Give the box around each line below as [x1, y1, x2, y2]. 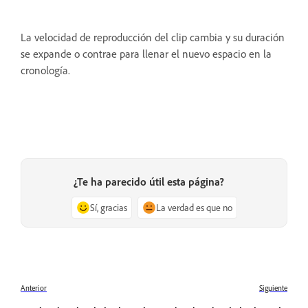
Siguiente [259, 283, 287, 293]
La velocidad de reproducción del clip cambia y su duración [21, 30, 285, 45]
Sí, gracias [89, 201, 127, 214]
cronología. [21, 63, 70, 78]
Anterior [21, 283, 47, 293]
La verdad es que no [155, 201, 232, 214]
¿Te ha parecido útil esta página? [73, 175, 224, 189]
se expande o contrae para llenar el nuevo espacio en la [21, 47, 272, 61]
